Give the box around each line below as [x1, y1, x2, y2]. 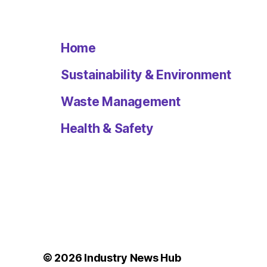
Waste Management [61, 94, 181, 109]
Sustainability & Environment [61, 67, 231, 82]
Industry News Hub [84, 251, 181, 264]
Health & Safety [61, 120, 153, 136]
